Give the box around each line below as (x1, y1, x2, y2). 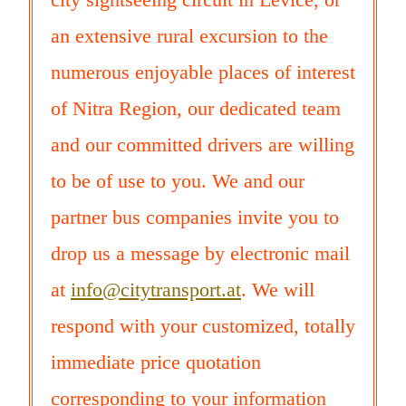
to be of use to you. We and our (51, 169, 304, 193)
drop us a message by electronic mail (51, 242, 350, 266)
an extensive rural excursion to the (51, 24, 328, 48)
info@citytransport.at (71, 278, 241, 302)
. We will (241, 278, 314, 302)
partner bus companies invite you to (51, 206, 339, 229)
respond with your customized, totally (51, 314, 355, 338)
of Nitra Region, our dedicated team (51, 97, 341, 121)
